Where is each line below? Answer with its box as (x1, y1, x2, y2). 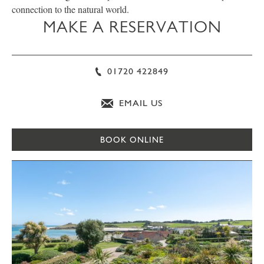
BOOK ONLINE (100, 135, 164, 144)
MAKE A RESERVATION (42, 17, 222, 37)
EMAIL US (116, 97, 163, 108)
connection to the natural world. (12, 3, 129, 15)
